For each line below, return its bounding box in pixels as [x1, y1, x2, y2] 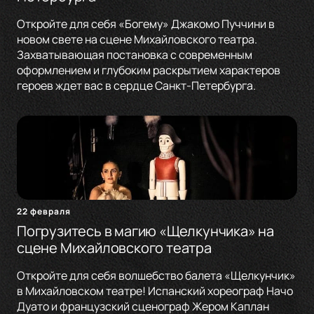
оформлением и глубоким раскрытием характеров [17, 62, 280, 78]
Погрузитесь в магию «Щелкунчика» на [17, 221, 274, 241]
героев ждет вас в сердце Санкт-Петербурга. [17, 78, 256, 94]
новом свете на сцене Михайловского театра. [17, 32, 257, 48]
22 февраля [17, 205, 71, 218]
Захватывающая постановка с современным [17, 47, 252, 63]
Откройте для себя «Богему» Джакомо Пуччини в [17, 16, 275, 32]
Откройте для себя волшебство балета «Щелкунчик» [17, 268, 296, 284]
